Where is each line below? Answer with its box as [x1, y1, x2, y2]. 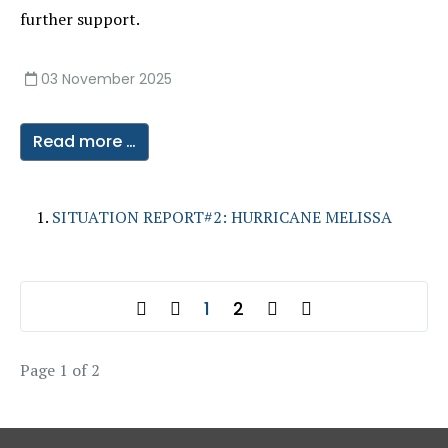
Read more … [33, 130, 136, 153]
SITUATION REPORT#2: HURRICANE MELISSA [52, 206, 392, 228]
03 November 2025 [41, 69, 172, 89]
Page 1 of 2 [20, 359, 100, 381]
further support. [20, 8, 140, 30]
